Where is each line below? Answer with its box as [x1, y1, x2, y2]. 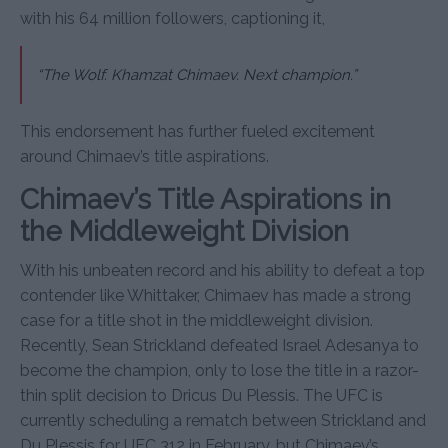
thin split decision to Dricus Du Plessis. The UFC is [20, 385, 383, 405]
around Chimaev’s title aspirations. [20, 146, 269, 166]
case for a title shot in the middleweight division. [20, 310, 373, 330]
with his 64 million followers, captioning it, [20, 8, 325, 28]
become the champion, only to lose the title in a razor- [20, 360, 419, 380]
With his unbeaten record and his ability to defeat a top [20, 260, 425, 280]
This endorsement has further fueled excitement [20, 121, 375, 141]
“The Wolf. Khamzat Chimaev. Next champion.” [37, 65, 357, 84]
